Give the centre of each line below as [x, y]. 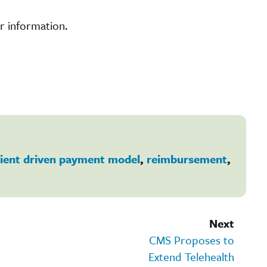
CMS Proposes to [192, 240]
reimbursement [187, 159]
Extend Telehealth [191, 256]
